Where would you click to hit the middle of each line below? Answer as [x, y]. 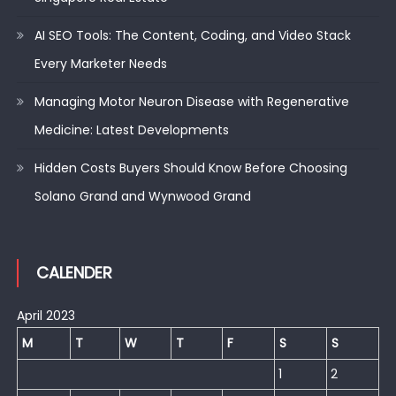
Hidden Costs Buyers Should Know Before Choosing [190, 168]
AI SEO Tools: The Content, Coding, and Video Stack [192, 35]
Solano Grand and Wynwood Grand [142, 196]
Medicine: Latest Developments [131, 129]
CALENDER [74, 272]
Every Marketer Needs [100, 63]
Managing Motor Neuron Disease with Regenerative [191, 101]
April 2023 [46, 315]
